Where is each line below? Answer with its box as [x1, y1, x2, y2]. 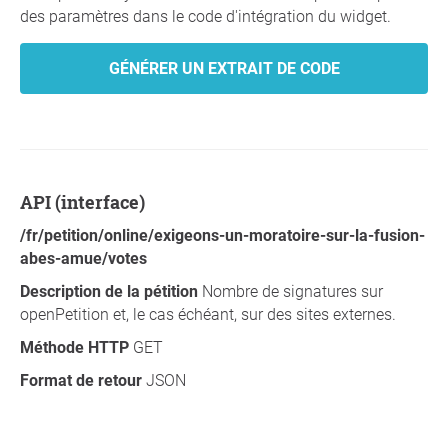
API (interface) [33, 190, 145, 214]
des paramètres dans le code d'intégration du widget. [20, 7, 391, 26]
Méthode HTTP [20, 338, 133, 357]
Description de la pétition [20, 282, 202, 301]
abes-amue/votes [20, 249, 147, 268]
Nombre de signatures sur [202, 282, 383, 301]
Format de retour [20, 371, 146, 390]
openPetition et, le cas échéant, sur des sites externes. [20, 305, 396, 324]
